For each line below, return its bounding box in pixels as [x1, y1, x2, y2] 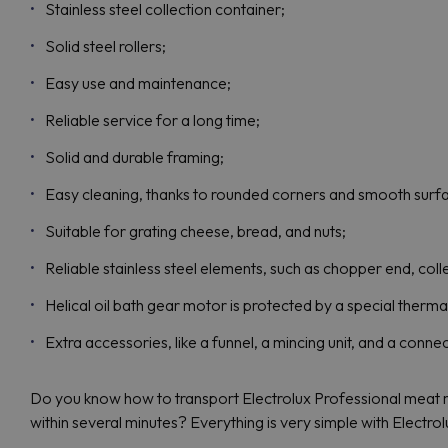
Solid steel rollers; [45, 36, 166, 56]
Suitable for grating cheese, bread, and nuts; [45, 221, 346, 241]
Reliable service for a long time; [45, 110, 260, 130]
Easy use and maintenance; [45, 73, 231, 93]
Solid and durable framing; [45, 147, 224, 167]
